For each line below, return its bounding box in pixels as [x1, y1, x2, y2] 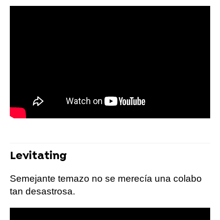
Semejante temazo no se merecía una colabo [10, 173, 202, 184]
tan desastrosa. [10, 186, 75, 197]
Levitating [10, 150, 67, 164]
